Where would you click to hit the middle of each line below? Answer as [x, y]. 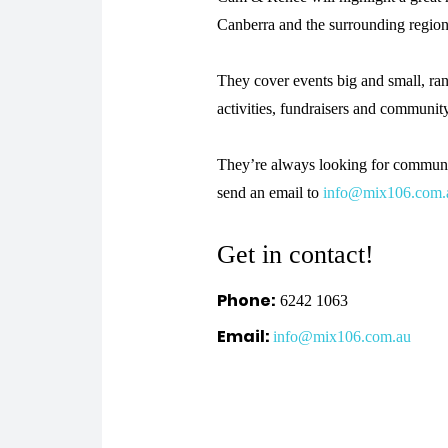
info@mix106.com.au [342, 336]
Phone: [246, 300]
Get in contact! [295, 254]
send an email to [270, 192]
